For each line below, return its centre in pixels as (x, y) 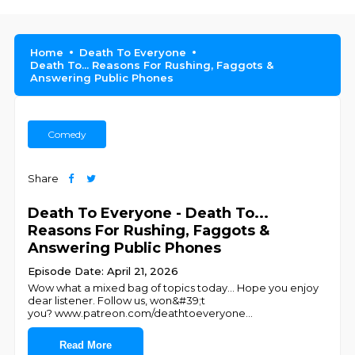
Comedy (67, 134)
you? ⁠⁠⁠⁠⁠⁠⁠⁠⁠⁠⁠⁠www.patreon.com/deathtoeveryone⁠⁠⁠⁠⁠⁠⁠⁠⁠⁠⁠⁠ (137, 313)
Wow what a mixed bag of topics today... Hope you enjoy (174, 288)
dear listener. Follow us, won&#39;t (117, 300)
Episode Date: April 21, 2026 (103, 271)
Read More (86, 345)
